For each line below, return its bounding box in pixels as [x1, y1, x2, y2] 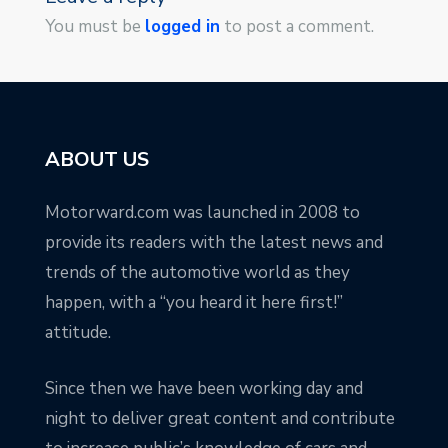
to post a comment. [220, 14, 374, 38]
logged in [145, 14, 220, 38]
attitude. [45, 321, 111, 345]
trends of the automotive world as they [45, 261, 350, 285]
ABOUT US [45, 146, 149, 174]
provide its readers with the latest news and [45, 231, 383, 255]
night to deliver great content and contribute [45, 406, 395, 430]
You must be [45, 14, 145, 38]
